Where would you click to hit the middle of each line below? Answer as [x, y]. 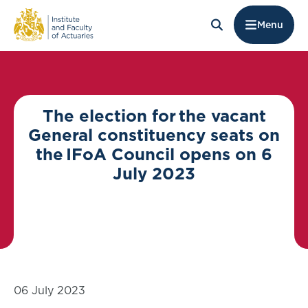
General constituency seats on [154, 135]
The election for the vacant [154, 115]
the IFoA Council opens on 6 [154, 154]
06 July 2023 [49, 290]
